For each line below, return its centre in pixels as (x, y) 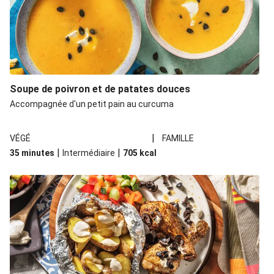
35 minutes (32, 153)
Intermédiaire (89, 153)
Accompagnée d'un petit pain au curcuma (92, 104)
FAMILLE (178, 138)
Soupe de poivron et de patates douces (100, 89)
